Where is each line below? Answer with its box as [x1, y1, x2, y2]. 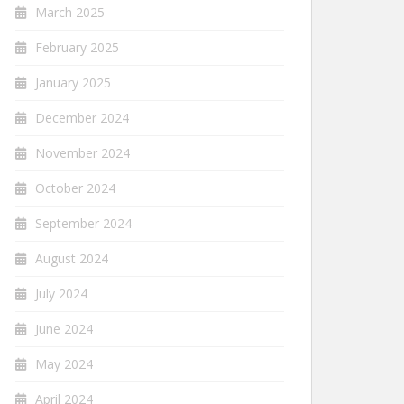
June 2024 [35, 320, 93, 337]
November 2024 [35, 144, 130, 161]
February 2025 [35, 39, 119, 56]
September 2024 [35, 215, 132, 232]
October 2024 [35, 179, 115, 197]
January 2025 [35, 74, 111, 91]
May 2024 [35, 355, 93, 372]
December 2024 [35, 109, 129, 126]
